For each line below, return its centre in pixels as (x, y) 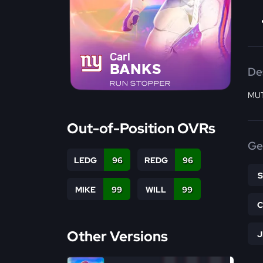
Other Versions (117, 236)
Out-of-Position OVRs (141, 128)
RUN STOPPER (141, 83)
